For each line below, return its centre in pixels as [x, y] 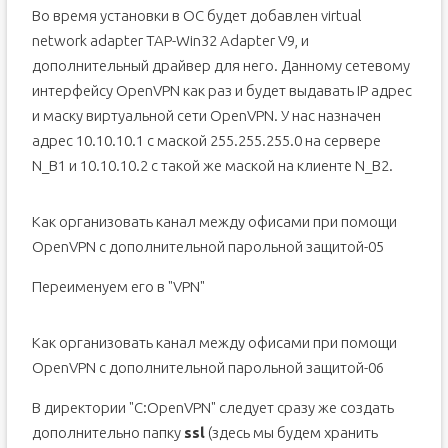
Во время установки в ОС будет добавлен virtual [196, 15]
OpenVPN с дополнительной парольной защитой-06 [207, 367]
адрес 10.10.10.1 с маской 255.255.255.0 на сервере [206, 140]
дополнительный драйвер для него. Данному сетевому [220, 65]
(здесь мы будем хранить [291, 432]
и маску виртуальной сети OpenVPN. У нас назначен [206, 115]
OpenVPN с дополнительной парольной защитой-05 [207, 246]
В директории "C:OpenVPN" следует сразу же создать [212, 407]
